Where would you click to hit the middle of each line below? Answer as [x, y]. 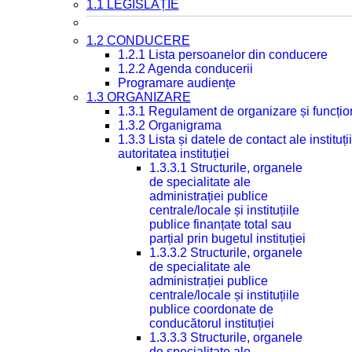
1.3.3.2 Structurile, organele [225, 253]
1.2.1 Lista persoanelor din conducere [222, 55]
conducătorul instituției [211, 323]
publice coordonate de [211, 309]
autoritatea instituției [173, 154]
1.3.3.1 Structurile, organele [225, 168]
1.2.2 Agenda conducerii [185, 69]
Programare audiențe [176, 83]
